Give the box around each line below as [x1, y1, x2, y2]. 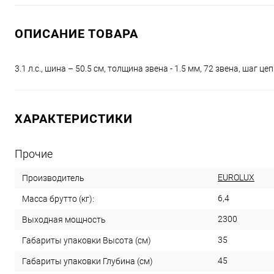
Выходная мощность [22, 214, 106, 224]
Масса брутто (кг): [22, 193, 94, 204]
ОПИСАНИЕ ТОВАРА [15, 26, 138, 41]
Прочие [15, 147, 53, 160]
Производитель [22, 172, 84, 183]
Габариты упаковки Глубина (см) [22, 256, 153, 266]
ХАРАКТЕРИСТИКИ [15, 111, 133, 126]
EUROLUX [218, 172, 254, 182]
